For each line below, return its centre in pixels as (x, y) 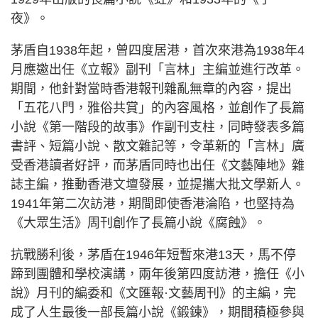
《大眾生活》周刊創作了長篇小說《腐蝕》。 (138, 223)
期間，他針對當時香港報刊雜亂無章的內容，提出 (151, 89)
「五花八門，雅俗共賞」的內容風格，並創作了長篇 (158, 108)
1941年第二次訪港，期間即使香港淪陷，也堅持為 (153, 204)
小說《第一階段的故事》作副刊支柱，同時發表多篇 (158, 127)
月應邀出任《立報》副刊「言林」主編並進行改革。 (158, 70)
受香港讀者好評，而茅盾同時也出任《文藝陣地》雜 (158, 165)
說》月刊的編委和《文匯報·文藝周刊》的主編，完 (153, 293)
